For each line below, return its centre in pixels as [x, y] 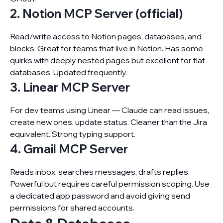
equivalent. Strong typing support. [73, 134]
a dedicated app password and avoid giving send [100, 196]
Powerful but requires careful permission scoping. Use [110, 184]
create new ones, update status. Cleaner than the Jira [109, 122]
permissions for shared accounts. [72, 208]
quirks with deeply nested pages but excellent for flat [108, 60]
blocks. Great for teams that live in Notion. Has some [107, 48]
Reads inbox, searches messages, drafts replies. [100, 172]
